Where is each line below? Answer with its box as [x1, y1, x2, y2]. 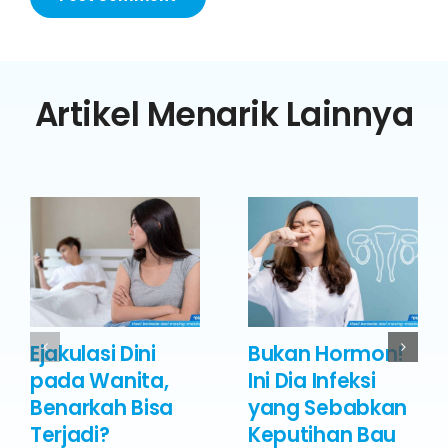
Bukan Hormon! [248, 339, 405, 368]
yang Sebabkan [248, 393, 408, 422]
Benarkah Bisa [30, 393, 174, 422]
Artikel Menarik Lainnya [34, 91, 414, 137]
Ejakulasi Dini [30, 339, 156, 368]
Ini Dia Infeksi [248, 366, 376, 395]
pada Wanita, [30, 366, 169, 395]
